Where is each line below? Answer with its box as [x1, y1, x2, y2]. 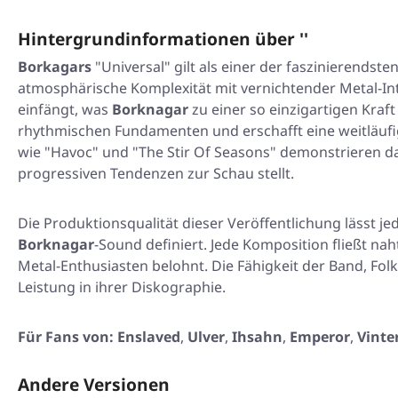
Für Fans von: [18, 327, 114, 347]
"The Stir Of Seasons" [132, 142, 276, 163]
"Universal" [95, 57, 171, 77]
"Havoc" [44, 142, 99, 163]
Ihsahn [232, 327, 283, 347]
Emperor [290, 327, 350, 347]
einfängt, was [18, 99, 112, 120]
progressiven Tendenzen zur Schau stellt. [18, 163, 294, 184]
